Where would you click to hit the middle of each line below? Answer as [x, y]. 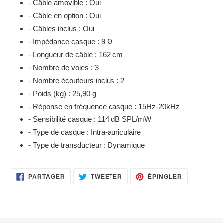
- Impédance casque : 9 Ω [70, 42]
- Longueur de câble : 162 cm [76, 55]
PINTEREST [201, 187]
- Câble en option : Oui [64, 16]
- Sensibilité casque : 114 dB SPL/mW [90, 119]
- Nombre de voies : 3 [63, 68]
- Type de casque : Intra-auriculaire [85, 132]
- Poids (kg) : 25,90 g [62, 94]
